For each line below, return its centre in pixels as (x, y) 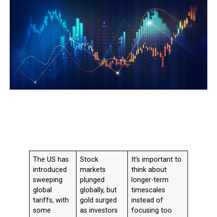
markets (93, 170)
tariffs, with (51, 201)
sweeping (48, 180)
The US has (51, 160)
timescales (148, 190)
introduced (50, 170)
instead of (147, 201)
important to (162, 160)
